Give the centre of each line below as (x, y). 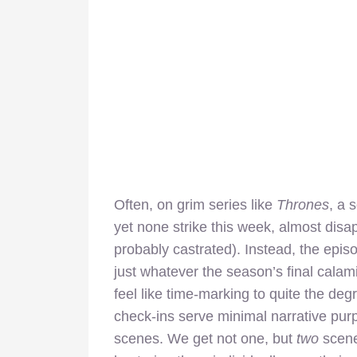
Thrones (303, 204)
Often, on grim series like (195, 204)
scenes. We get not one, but (205, 338)
